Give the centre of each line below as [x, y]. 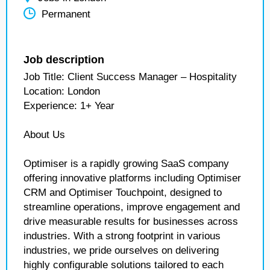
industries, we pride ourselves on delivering [121, 250]
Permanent [66, 14]
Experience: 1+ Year [69, 106]
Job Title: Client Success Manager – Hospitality [130, 77]
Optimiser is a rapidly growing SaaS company [126, 164]
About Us [44, 135]
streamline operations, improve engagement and [132, 207]
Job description [64, 60]
